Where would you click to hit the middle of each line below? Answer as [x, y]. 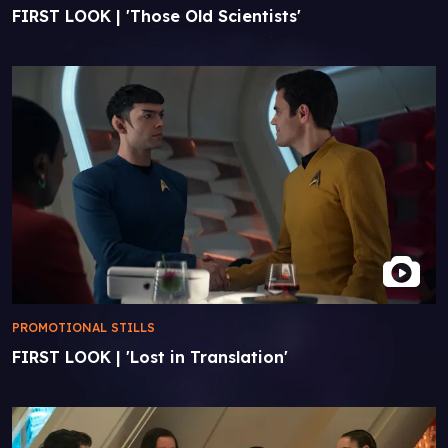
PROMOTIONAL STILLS [83, 328]
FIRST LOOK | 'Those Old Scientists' [156, 15]
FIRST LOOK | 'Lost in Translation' [150, 357]
